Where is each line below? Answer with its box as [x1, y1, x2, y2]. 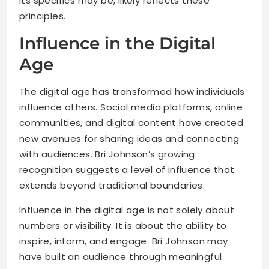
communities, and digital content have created [19, 116, 243, 130]
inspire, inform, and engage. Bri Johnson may [19, 235, 228, 248]
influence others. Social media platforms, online [19, 101, 243, 114]
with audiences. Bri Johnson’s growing [19, 148, 195, 161]
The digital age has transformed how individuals [19, 85, 245, 98]
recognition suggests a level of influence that [19, 163, 235, 177]
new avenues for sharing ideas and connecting [19, 132, 240, 145]
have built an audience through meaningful [19, 250, 222, 264]
